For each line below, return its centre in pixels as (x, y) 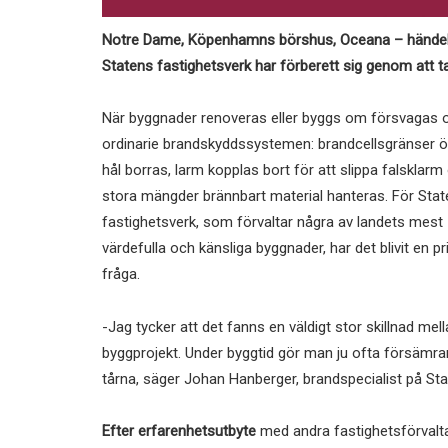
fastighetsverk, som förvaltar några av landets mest (272, 222)
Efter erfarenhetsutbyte (179, 430)
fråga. (121, 274)
